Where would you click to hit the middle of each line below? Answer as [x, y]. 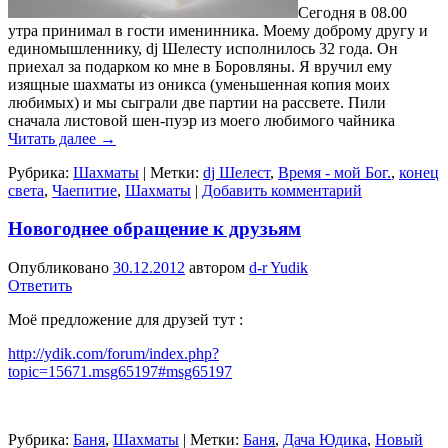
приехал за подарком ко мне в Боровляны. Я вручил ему [200, 66]
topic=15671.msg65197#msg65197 [120, 372]
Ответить [40, 286]
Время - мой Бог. [334, 172]
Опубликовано [60, 268]
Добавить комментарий [282, 190]
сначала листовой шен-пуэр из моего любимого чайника [201, 120]
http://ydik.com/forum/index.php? [113, 354]
